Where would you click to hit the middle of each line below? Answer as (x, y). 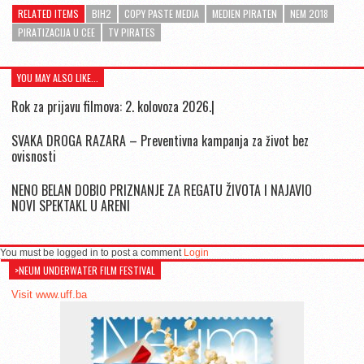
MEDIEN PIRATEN (245, 13)
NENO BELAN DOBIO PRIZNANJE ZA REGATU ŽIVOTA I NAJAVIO (162, 191)
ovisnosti (34, 156)
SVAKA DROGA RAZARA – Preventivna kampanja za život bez (160, 141)
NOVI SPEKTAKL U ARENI (71, 206)
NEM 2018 (309, 13)
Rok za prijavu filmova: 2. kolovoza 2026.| (113, 106)
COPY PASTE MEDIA (162, 13)
